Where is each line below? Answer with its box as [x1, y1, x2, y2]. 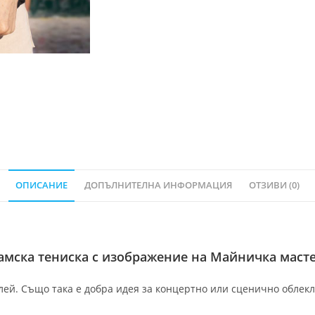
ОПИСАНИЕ [15, 179, 67, 192]
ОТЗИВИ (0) [249, 179, 300, 192]
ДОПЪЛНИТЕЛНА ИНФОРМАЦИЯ [84, 179, 232, 192]
